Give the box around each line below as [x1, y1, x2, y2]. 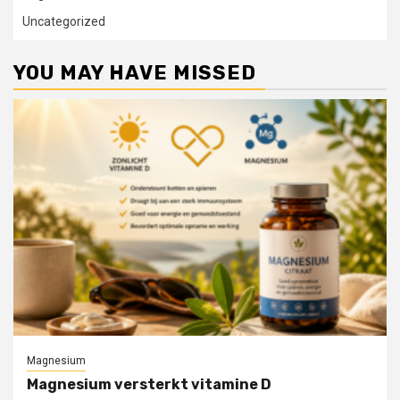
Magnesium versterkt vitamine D [27, 375, 271, 393]
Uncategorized [22, 13, 105, 29]
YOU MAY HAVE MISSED [13, 60, 256, 85]
